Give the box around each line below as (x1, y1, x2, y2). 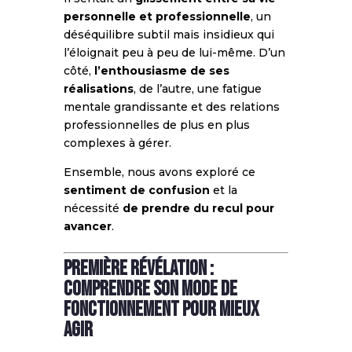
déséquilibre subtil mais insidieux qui (63, 27, 274, 42)
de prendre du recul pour (122, 200, 274, 215)
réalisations (63, 81, 134, 96)
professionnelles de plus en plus (63, 117, 250, 132)
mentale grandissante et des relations (63, 99, 280, 114)
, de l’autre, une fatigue (133, 81, 262, 96)
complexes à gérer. (63, 135, 171, 150)
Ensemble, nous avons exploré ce (63, 164, 255, 179)
